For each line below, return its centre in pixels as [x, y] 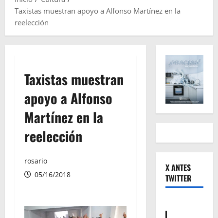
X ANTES [178, 168]
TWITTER [178, 178]
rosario [36, 161]
